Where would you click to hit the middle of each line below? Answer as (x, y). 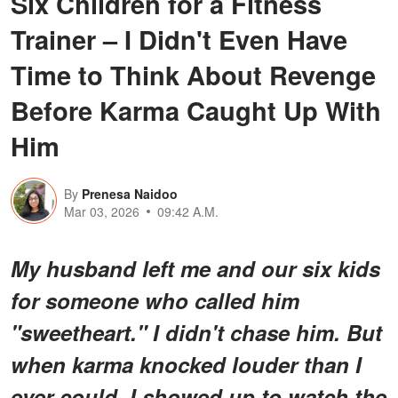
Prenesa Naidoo (130, 193)
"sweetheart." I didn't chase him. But (196, 332)
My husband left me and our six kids (195, 268)
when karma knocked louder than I (186, 364)
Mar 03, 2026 (102, 211)
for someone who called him (155, 300)
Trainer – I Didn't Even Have (179, 39)
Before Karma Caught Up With (196, 110)
